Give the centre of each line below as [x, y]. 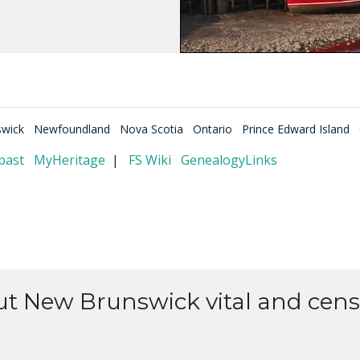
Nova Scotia [151, 129]
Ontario [213, 129]
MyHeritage [70, 160]
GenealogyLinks [229, 160]
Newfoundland [72, 129]
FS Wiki [150, 160]
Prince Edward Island [296, 129]
